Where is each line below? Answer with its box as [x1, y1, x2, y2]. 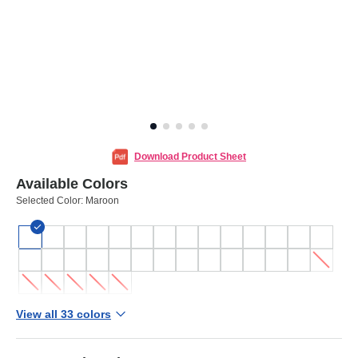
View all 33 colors [16, 308, 111, 321]
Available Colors [16, 176, 128, 193]
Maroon [86, 195, 119, 207]
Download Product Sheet [134, 151, 246, 163]
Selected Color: [16, 195, 86, 207]
